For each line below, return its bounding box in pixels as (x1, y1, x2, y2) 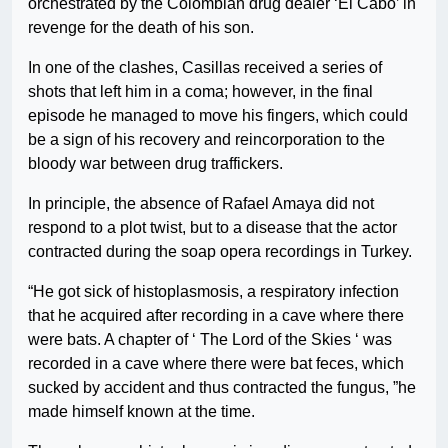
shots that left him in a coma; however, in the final (28, 83, 373, 101)
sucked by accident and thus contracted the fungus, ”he (28, 379, 416, 397)
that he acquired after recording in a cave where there (28, 307, 404, 325)
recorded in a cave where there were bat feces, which (28, 355, 404, 373)
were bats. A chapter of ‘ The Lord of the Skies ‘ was (28, 331, 392, 349)
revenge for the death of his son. (28, 19, 254, 37)
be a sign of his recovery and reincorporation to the (28, 131, 385, 149)
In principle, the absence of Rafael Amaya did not (28, 195, 374, 213)
